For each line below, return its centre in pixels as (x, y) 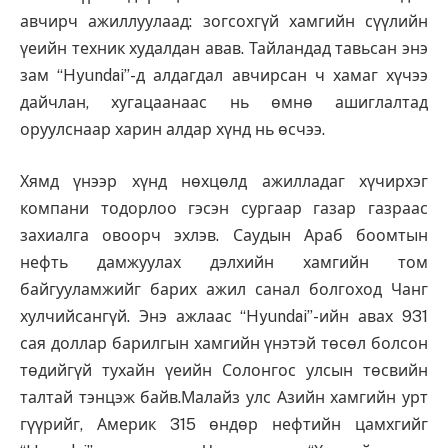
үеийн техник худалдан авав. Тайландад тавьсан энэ (224, 49)
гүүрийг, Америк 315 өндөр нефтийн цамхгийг (224, 424)
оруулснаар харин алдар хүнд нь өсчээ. (172, 130)
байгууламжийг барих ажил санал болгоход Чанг (224, 289)
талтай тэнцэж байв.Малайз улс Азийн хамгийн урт (224, 397)
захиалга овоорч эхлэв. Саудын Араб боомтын (224, 235)
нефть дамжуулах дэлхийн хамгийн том (224, 262)
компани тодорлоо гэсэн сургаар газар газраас (224, 208)
